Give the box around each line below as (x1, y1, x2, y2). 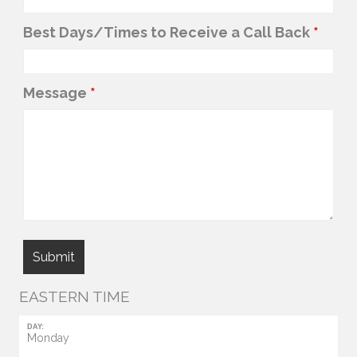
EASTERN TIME (19, 288, 130, 306)
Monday (26, 331, 69, 345)
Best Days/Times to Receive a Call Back (23, 24, 313, 41)
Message (23, 84, 90, 102)
